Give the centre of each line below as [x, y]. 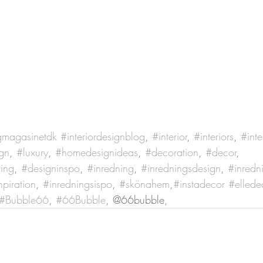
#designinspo [50, 168]
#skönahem [144, 184]
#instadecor [199, 184]
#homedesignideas [97, 152]
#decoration [172, 152]
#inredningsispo [77, 184]
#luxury [32, 152]
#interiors [214, 136]
